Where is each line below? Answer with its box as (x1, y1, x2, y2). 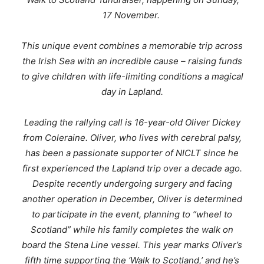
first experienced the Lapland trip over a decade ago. (22, 163, 242, 174)
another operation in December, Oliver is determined (22, 193, 242, 205)
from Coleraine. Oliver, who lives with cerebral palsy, (22, 132, 242, 144)
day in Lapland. (101, 86, 163, 98)
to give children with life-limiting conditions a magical (21, 71, 243, 82)
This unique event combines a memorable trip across (21, 40, 243, 52)
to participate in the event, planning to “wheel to (32, 209, 232, 220)
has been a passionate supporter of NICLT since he (25, 147, 239, 159)
